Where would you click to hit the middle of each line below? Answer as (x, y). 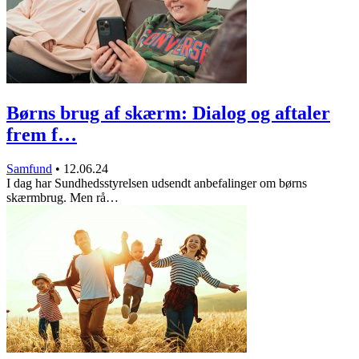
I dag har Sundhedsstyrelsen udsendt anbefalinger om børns (157, 183)
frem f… (42, 135)
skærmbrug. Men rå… (63, 197)
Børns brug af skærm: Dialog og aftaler (168, 113)
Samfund (29, 168)
